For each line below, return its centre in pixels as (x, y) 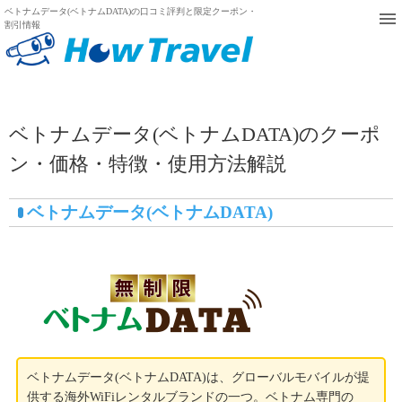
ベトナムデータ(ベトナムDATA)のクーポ (194, 134)
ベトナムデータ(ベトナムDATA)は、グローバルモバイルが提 (199, 377)
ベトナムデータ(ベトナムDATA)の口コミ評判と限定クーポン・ (131, 11)
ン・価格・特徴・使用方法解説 (147, 164)
